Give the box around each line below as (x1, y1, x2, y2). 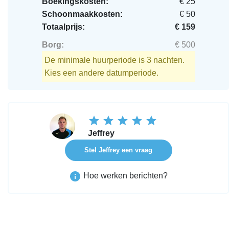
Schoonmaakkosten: (41, 10, 123, 18)
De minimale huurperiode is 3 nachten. (44, 56, 185, 64)
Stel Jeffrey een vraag (84, 146, 152, 154)
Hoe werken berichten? (81, 171, 168, 180)
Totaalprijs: (41, 22, 85, 31)
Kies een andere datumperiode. (44, 68, 158, 77)
